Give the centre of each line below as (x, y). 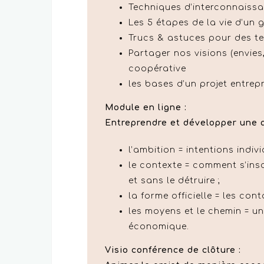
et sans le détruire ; (174, 180)
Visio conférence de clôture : (173, 250)
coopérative (157, 68)
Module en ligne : (146, 107)
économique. (159, 226)
